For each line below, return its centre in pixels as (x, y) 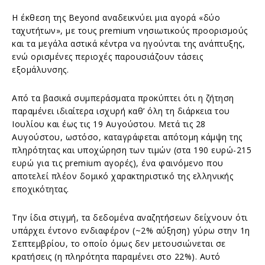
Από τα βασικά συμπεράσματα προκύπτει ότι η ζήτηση (123, 98)
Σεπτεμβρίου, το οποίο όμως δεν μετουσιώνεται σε (119, 243)
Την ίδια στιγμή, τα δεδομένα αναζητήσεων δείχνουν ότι (130, 217)
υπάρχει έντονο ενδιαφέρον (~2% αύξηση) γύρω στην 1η (131, 230)
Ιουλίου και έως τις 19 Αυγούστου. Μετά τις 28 (109, 124)
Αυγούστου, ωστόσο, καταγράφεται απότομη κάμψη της (127, 137)
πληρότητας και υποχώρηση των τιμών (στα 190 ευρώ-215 (132, 150)
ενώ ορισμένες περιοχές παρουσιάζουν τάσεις (107, 56)
